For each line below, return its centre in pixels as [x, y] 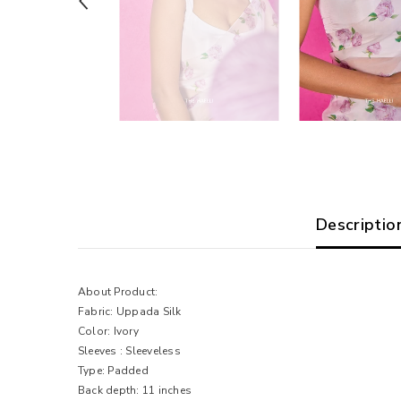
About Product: [118, 291]
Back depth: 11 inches [135, 390]
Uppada [139, 311]
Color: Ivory [108, 331]
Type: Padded [113, 370]
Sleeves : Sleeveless [129, 350]
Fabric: [97, 311]
